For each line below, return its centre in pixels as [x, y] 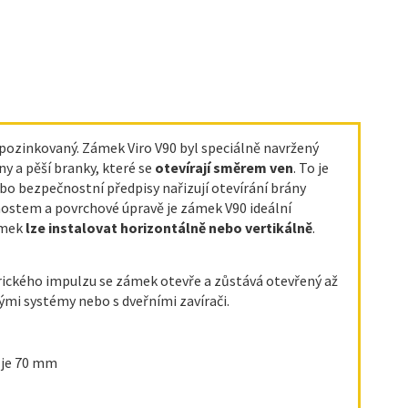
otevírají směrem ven [224, 167]
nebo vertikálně [260, 227]
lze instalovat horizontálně [115, 227]
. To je [311, 167]
